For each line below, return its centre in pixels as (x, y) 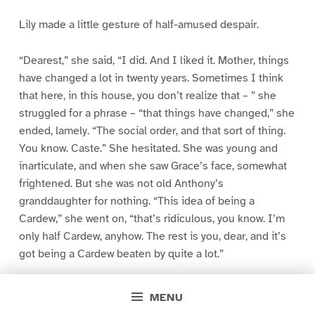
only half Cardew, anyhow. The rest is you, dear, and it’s (152, 236)
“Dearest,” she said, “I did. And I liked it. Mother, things (154, 60)
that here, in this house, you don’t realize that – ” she (147, 95)
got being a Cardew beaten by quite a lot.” (121, 253)
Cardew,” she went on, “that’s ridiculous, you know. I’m (152, 218)
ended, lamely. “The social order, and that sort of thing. (152, 130)
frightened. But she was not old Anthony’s (121, 183)
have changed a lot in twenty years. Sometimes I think (151, 78)
